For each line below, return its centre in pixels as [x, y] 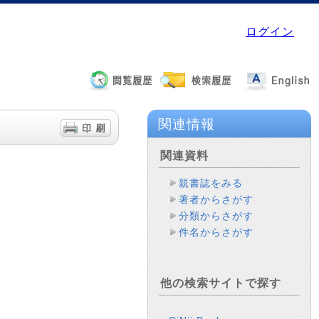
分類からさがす [216, 216]
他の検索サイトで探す [221, 283]
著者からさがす [216, 199]
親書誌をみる [211, 183]
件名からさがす [216, 232]
